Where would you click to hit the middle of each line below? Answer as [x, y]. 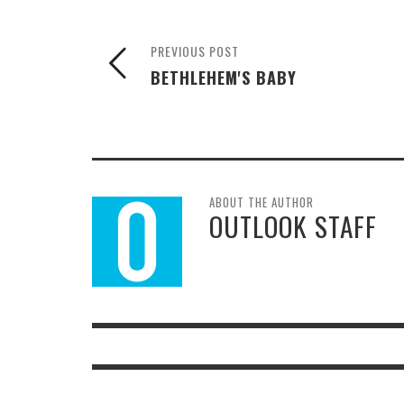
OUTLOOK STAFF [293, 225]
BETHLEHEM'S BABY [224, 77]
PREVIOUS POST [195, 50]
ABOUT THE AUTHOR [262, 202]
